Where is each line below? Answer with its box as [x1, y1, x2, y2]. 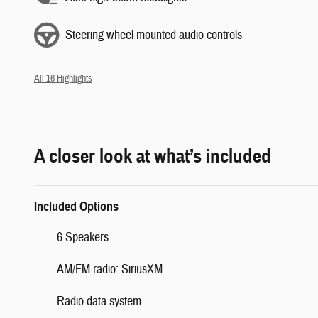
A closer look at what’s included [34, 144, 271, 169]
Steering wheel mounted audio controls [65, 26, 242, 43]
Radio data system [57, 293, 141, 310]
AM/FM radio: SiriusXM [57, 261, 163, 278]
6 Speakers [57, 229, 109, 246]
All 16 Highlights [34, 72, 92, 85]
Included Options [34, 199, 119, 215]
